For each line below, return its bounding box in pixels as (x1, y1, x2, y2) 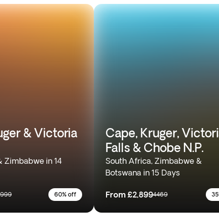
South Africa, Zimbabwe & (106, 156, 202, 165)
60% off (54, 191, 76, 197)
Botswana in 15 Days (106, 168, 180, 177)
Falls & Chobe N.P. (106, 141, 204, 154)
